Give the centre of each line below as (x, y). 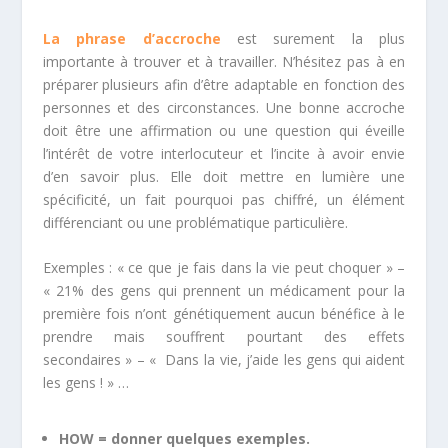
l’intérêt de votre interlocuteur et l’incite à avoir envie (224, 153)
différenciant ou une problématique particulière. (195, 222)
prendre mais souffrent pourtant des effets (224, 337)
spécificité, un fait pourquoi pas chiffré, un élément (224, 199)
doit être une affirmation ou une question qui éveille (224, 130)
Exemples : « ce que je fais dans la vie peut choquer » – (224, 268)
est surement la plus (313, 38)
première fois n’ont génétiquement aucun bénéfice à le (224, 314)
